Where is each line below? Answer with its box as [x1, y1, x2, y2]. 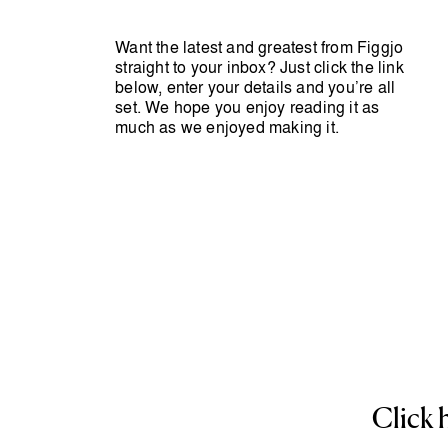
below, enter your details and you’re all [115, 76, 396, 98]
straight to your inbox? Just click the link [115, 56, 404, 78]
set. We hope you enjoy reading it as [115, 96, 380, 118]
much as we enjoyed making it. [115, 116, 340, 138]
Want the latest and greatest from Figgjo [115, 36, 404, 58]
